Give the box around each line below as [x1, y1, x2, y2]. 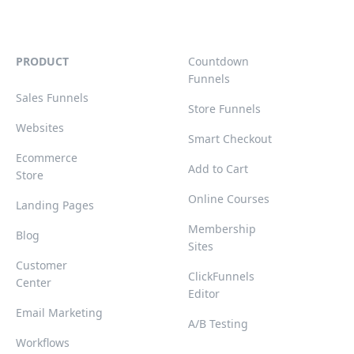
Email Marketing [16, 305, 103, 321]
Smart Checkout [188, 131, 272, 147]
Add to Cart [188, 161, 248, 177]
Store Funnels [188, 101, 261, 117]
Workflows [16, 335, 70, 351]
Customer [16, 258, 67, 273]
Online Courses [188, 191, 269, 207]
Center [16, 275, 51, 291]
